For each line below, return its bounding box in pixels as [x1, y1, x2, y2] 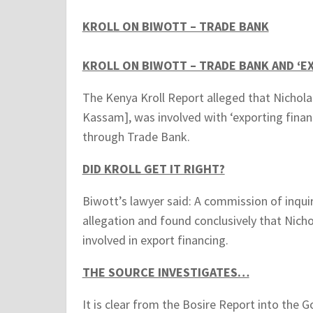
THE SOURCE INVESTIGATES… [82, 264, 249, 281]
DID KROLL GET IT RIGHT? [82, 161, 225, 177]
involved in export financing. [82, 232, 228, 249]
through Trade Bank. [82, 129, 190, 145]
